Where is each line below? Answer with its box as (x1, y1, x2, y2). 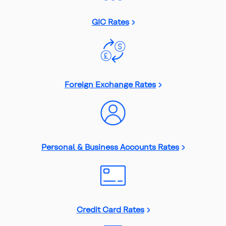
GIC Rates (91, 16, 129, 26)
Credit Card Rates (76, 204, 144, 214)
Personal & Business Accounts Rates (41, 141, 179, 151)
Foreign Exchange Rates (65, 79, 156, 89)
